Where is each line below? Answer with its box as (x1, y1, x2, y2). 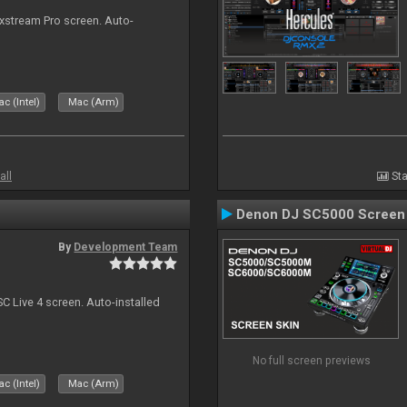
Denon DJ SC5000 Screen (236, 206, 405, 223)
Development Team (74, 241, 178, 253)
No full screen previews (252, 353, 371, 367)
